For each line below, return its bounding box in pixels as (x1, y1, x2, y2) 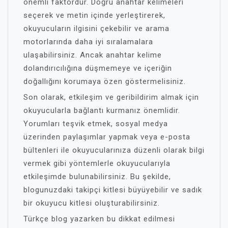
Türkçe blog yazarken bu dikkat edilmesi (23, 214, 175, 223)
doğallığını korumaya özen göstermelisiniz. (23, 77, 186, 86)
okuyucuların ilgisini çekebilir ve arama (23, 24, 169, 33)
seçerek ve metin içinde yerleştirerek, (23, 11, 165, 20)
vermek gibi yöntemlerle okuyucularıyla (23, 159, 170, 168)
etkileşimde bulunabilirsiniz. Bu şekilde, (23, 172, 171, 181)
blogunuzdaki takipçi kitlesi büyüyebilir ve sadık (23, 185, 202, 194)
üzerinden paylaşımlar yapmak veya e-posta (23, 132, 190, 141)
